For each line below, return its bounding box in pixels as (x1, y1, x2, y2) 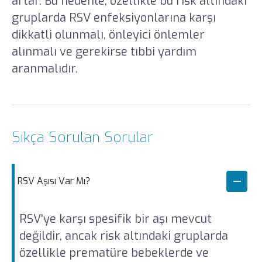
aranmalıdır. (11, 60, 78, 77)
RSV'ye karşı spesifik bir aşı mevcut (19, 211, 212, 227)
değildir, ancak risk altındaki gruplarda (19, 227, 228, 244)
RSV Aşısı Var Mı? (17, 175, 90, 188)
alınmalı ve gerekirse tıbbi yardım (11, 43, 196, 60)
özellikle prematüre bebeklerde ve (19, 244, 209, 261)
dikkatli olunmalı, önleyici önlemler (11, 26, 205, 43)
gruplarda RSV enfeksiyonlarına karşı (11, 9, 216, 26)
